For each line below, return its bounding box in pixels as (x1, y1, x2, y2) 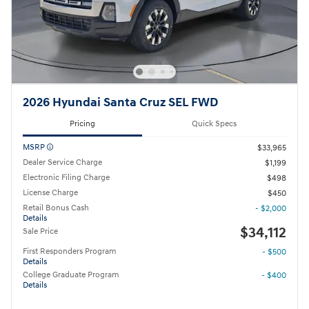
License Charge (23, 188, 78, 199)
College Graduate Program (23, 270, 119, 281)
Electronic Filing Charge (23, 172, 110, 183)
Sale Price (23, 226, 58, 237)
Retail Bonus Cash (23, 203, 89, 214)
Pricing (70, 118, 95, 129)
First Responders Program (23, 246, 117, 257)
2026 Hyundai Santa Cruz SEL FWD (23, 95, 218, 111)
